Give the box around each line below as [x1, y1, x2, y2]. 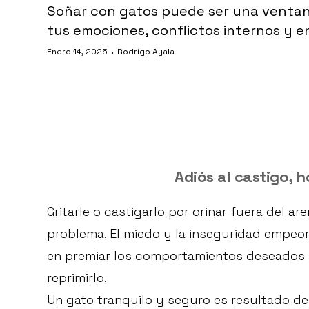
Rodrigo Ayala [117, 46, 175, 57]
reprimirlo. [47, 270, 107, 286]
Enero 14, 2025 [47, 46, 108, 57]
